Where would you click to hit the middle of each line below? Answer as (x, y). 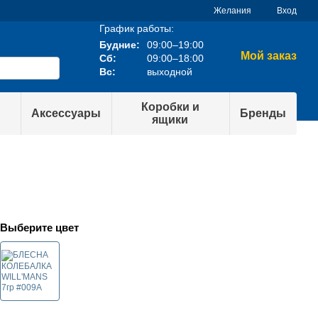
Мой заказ (268, 56)
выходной (168, 71)
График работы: (136, 28)
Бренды (263, 113)
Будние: (119, 44)
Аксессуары (66, 113)
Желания (232, 11)
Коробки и (170, 107)
